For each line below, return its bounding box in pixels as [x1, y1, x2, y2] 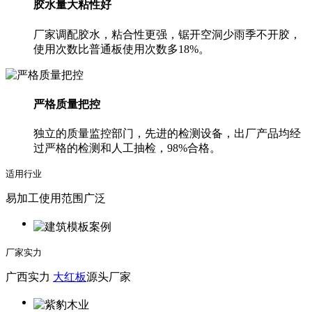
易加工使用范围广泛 [6, 192, 106, 205]
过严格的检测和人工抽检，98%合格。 [33, 142, 221, 155]
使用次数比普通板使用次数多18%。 [33, 42, 210, 55]
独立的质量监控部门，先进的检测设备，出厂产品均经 [33, 127, 301, 140]
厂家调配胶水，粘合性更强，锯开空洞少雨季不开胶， [33, 28, 301, 40]
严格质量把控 [33, 97, 100, 110]
